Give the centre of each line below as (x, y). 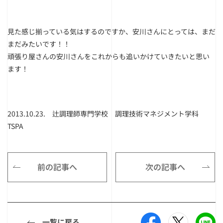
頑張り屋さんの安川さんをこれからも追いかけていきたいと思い (109, 56)
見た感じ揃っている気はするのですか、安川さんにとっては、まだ (111, 31)
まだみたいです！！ (39, 44)
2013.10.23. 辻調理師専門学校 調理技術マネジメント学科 (107, 113)
